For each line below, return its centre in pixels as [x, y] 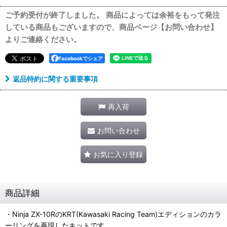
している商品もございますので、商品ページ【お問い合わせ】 [111, 27]
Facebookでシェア [81, 59]
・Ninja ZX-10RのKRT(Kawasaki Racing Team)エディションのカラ [113, 214]
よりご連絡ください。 [43, 40]
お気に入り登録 [118, 155]
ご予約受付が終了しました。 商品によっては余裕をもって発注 [112, 15]
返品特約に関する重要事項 [55, 79]
